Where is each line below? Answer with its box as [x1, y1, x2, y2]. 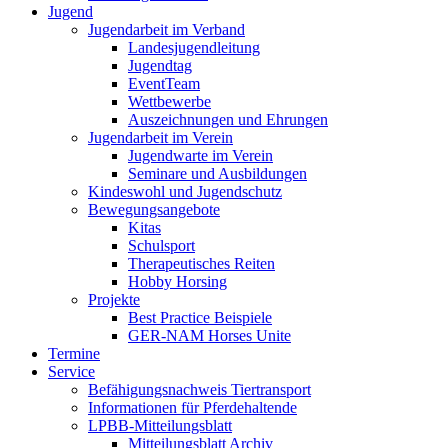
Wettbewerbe [128, 93, 211, 111]
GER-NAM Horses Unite [128, 327, 291, 345]
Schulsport [128, 237, 195, 255]
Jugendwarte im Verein [128, 147, 273, 165]
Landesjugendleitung [128, 39, 260, 57]
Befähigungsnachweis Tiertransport [88, 381, 311, 399]
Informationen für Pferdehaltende [88, 399, 297, 417]
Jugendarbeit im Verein [88, 129, 233, 147]
